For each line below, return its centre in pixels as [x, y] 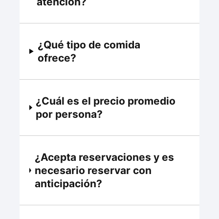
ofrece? [57, 58]
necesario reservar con [93, 171]
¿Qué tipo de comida [89, 45]
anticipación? [68, 184]
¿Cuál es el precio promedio [106, 101]
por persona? [69, 114]
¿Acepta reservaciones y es [104, 157]
